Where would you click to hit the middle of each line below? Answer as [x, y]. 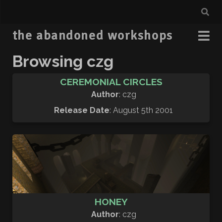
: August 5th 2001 [141, 110]
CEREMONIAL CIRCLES [111, 82]
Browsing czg [63, 61]
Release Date [82, 110]
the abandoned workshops [92, 36]
